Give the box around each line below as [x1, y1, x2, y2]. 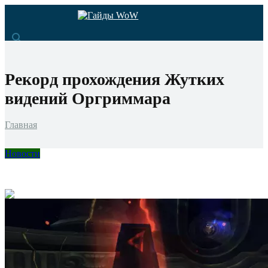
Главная [5, 120, 37, 130]
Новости [5, 148, 40, 159]
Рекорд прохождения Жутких [5, 70, 224, 89]
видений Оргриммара [5, 89, 170, 108]
